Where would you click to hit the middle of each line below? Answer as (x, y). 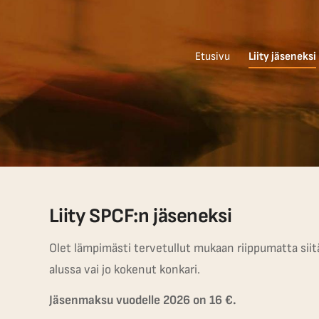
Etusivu (212, 57)
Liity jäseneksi (282, 57)
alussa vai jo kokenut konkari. (124, 270)
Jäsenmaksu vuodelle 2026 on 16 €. (142, 300)
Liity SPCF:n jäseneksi (140, 216)
